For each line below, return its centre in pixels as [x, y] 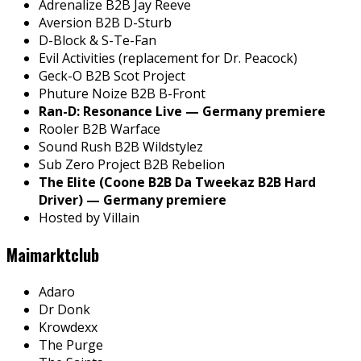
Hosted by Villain [89, 217]
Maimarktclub [53, 254]
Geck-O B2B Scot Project [112, 75]
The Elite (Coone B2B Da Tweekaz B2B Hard [177, 182]
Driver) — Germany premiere [133, 199]
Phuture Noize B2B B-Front [122, 93]
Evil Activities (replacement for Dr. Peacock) [168, 58]
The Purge [71, 344]
